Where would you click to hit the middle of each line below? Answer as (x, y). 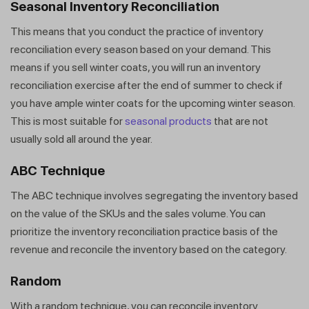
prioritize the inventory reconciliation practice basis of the (144, 231)
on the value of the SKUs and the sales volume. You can (138, 213)
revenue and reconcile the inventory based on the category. (150, 249)
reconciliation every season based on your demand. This (141, 49)
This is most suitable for (68, 121)
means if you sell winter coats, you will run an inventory (136, 67)
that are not (240, 121)
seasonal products (168, 121)
